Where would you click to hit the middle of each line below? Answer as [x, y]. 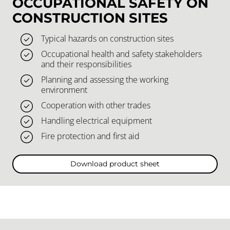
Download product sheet [115, 164]
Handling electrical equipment [97, 120]
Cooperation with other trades [96, 105]
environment [64, 90]
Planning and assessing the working [105, 79]
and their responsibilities [86, 64]
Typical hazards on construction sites [107, 38]
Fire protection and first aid [90, 136]
